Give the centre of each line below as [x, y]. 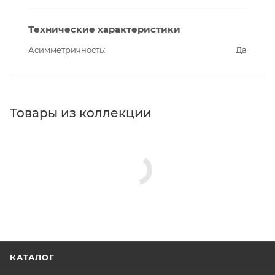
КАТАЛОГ [32, 257]
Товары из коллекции [81, 113]
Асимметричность [66, 49]
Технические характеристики [104, 29]
